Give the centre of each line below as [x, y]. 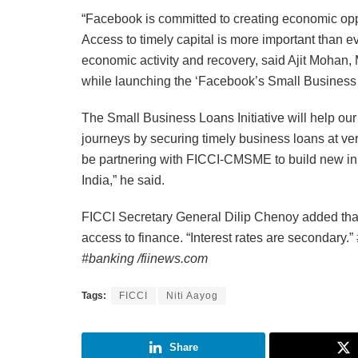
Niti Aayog [192, 296]
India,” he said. [123, 181]
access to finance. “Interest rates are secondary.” [219, 238]
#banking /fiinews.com [145, 259]
